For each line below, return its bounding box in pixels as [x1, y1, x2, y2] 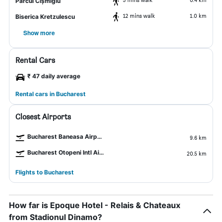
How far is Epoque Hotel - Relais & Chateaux [9, 200, 180, 210]
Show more [23, 28, 55, 37]
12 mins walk [123, 12, 155, 19]
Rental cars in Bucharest [15, 90, 86, 98]
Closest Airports [15, 112, 71, 121]
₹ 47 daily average [27, 72, 80, 80]
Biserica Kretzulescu [15, 13, 75, 20]
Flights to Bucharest [15, 168, 74, 176]
